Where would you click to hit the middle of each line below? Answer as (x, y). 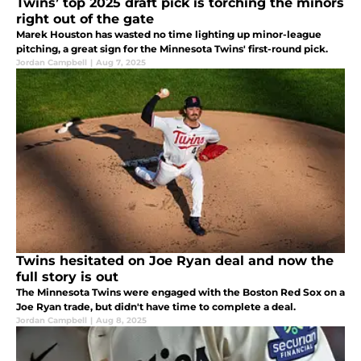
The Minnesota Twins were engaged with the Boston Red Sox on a (180, 293)
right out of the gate (85, 19)
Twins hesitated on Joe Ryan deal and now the (175, 261)
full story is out (67, 277)
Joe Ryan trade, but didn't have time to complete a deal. (156, 307)
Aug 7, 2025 (121, 63)
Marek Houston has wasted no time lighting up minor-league (169, 35)
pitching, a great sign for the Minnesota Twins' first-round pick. (172, 49)
